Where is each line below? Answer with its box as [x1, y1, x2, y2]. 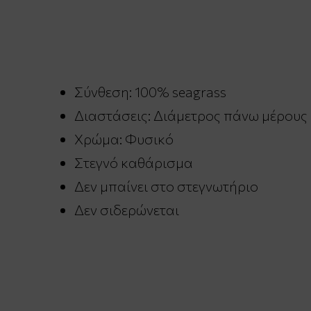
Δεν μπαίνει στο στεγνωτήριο [74, 178, 258, 195]
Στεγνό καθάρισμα [74, 154, 193, 171]
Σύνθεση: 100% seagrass [74, 83, 226, 101]
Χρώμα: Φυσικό [74, 131, 174, 148]
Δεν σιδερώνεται [74, 201, 179, 219]
